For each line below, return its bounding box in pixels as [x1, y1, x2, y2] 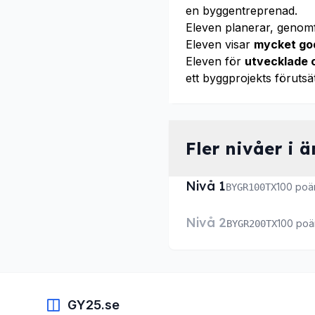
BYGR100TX [226, 181, 276, 193]
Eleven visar [186, 37, 254, 51]
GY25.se [67, 297, 120, 312]
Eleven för [186, 54, 245, 68]
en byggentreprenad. [186, 4, 297, 18]
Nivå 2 [186, 214, 226, 231]
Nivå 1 [186, 178, 226, 194]
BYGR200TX [226, 218, 277, 229]
